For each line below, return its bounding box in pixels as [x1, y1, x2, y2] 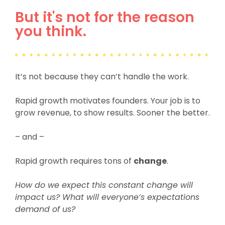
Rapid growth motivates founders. [15, 95, 151, 106]
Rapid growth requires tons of [15, 155, 134, 167]
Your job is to [150, 95, 200, 106]
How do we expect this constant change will [15, 179, 193, 191]
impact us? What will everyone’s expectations [15, 191, 199, 203]
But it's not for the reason [15, 8, 194, 27]
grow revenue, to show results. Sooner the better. [15, 107, 210, 119]
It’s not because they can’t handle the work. [15, 71, 191, 82]
